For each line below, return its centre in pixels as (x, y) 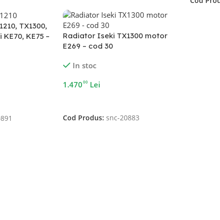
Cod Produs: (85, 118)
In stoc (84, 65)
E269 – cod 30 (88, 46)
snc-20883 (123, 118)
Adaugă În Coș (91, 100)
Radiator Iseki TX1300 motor (115, 35)
